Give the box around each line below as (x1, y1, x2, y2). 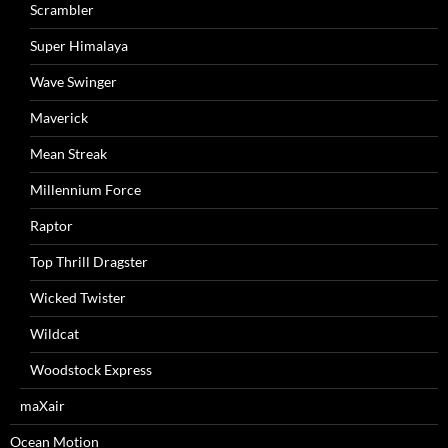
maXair (20, 397, 65, 414)
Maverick (30, 109, 88, 126)
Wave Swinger (30, 73, 117, 90)
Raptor (30, 217, 73, 234)
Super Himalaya (30, 37, 128, 54)
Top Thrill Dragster (30, 253, 148, 270)
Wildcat (30, 325, 79, 342)
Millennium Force (30, 181, 141, 198)
